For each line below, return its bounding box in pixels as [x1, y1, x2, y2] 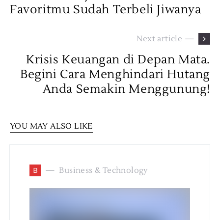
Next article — [137, 34, 194, 44]
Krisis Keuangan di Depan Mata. [26, 52, 210, 68]
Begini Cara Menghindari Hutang [20, 67, 210, 82]
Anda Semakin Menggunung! [42, 82, 210, 97]
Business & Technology [59, 165, 148, 176]
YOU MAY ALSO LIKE [10, 121, 93, 132]
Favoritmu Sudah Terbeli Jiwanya [10, 2, 201, 18]
